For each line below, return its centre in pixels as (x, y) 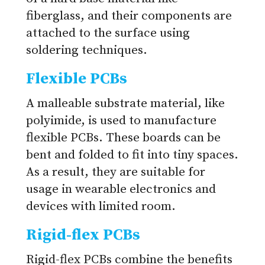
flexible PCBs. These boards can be (123, 138)
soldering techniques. (87, 51)
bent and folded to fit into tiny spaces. (132, 155)
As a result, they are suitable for (116, 172)
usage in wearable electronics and (121, 190)
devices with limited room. (101, 207)
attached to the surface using (108, 33)
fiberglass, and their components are (129, 16)
